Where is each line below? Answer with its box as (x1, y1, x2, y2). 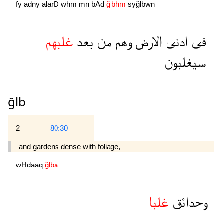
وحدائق (169, 195, 206, 210)
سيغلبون (164, 55, 206, 70)
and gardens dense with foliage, (19, 142, 120, 151)
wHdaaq (16, 161, 45, 169)
